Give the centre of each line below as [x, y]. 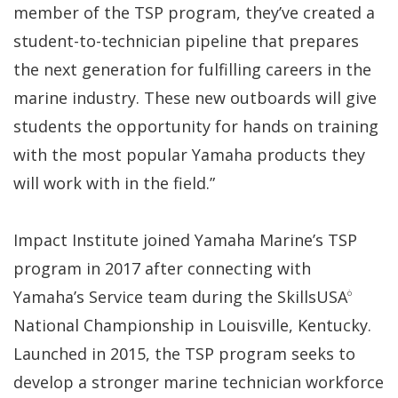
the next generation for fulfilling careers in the [192, 69]
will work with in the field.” [114, 183]
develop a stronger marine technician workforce [199, 382]
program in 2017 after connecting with [162, 268]
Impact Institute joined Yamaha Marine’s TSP [185, 239]
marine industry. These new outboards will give [195, 97]
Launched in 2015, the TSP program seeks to [184, 353]
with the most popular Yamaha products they [189, 154]
